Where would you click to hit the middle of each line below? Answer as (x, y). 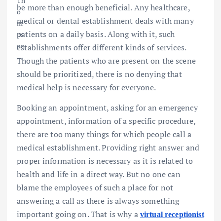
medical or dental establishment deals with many (105, 21)
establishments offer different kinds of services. (101, 48)
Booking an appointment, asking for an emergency (107, 108)
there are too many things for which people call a (104, 134)
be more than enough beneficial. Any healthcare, (103, 8)
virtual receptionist (172, 215)
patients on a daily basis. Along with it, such (96, 34)
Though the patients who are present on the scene (106, 61)
